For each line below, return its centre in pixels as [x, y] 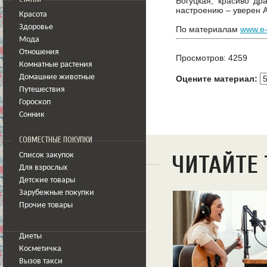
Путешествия [42, 90]
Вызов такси [41, 261]
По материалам [208, 29]
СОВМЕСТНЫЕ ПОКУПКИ [56, 140]
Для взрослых [43, 168]
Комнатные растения [56, 65]
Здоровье [36, 27]
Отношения [39, 52]
